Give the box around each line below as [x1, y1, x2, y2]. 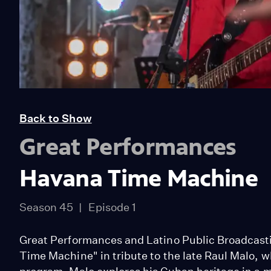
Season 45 [19, 200, 74, 214]
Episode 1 [88, 200, 136, 214]
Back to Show [19, 111, 92, 125]
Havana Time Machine [19, 163, 258, 192]
